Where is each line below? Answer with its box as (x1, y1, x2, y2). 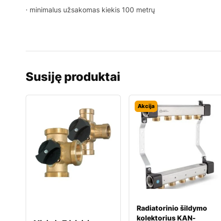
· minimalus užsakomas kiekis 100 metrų (26, 5, 155, 14)
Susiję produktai (26, 69, 120, 84)
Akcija (138, 102, 155, 110)
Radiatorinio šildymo (137, 203, 208, 212)
